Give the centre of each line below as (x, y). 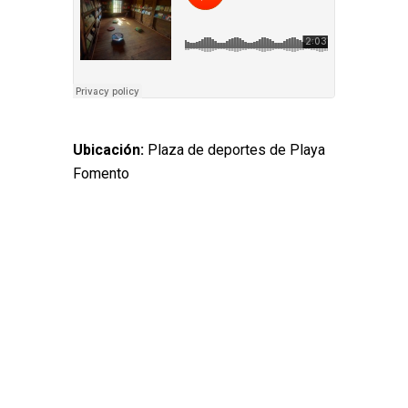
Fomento (101, 173)
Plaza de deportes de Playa (236, 149)
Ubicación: (110, 149)
